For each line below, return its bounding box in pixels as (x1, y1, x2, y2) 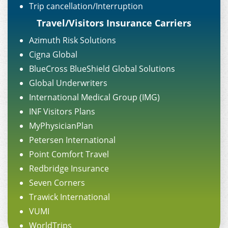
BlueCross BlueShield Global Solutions (29, 63, 175, 74)
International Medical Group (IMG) (29, 91, 160, 103)
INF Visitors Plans (29, 105, 95, 117)
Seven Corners (29, 177, 85, 188)
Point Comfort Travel (29, 148, 109, 160)
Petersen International (29, 134, 116, 146)
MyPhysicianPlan (29, 120, 93, 131)
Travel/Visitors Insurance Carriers (37, 16, 191, 29)
